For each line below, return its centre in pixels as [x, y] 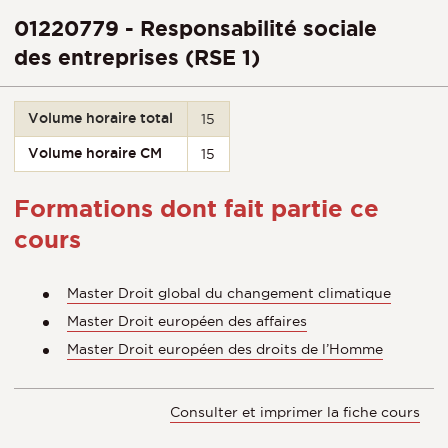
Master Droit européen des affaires [187, 320]
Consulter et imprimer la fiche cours [295, 411]
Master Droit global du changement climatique [229, 292]
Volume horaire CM [95, 153]
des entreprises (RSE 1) [137, 57]
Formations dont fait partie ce [196, 208]
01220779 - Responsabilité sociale [195, 28]
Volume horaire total [101, 118]
